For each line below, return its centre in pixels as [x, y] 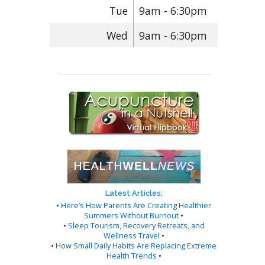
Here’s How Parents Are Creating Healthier [136, 205]
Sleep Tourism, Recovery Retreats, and [136, 225]
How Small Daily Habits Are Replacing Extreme [136, 245]
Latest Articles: [134, 193]
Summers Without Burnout [131, 215]
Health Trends [131, 255]
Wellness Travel [131, 235]
